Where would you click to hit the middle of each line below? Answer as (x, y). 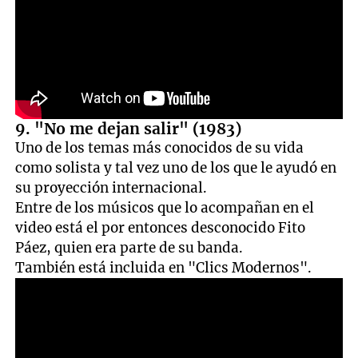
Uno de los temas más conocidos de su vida (160, 147)
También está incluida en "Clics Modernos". (164, 267)
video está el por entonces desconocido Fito (161, 227)
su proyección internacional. (111, 187)
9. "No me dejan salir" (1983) (129, 128)
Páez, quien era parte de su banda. (129, 247)
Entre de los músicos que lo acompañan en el (165, 207)
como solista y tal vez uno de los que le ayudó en (176, 167)
